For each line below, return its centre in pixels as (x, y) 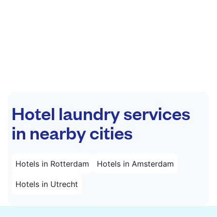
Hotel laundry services (101, 112)
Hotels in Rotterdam (52, 163)
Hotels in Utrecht (47, 184)
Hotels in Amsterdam (135, 163)
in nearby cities (72, 132)
